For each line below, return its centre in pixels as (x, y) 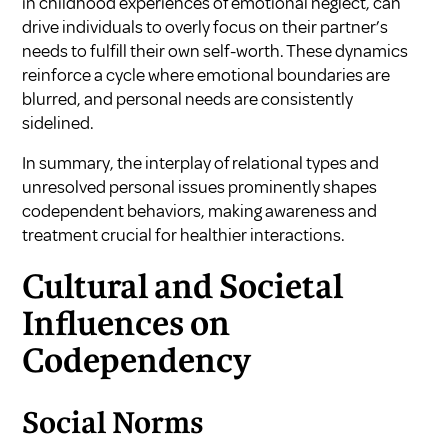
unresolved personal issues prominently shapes (200, 186)
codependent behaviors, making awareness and (200, 210)
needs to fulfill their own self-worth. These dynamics (215, 50)
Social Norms (113, 424)
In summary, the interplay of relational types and (201, 162)
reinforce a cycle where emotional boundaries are (206, 74)
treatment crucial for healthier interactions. (184, 234)
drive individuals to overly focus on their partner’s (205, 26)
